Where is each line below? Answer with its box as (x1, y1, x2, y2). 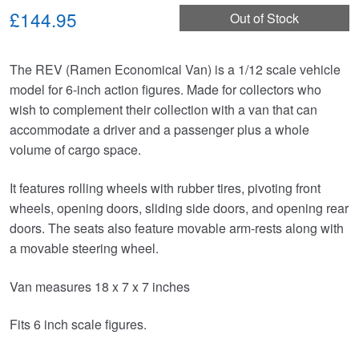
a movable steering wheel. (10, 238, 159, 257)
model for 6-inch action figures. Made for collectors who (10, 80, 321, 99)
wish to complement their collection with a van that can (10, 100, 317, 119)
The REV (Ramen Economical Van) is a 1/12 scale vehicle (10, 60, 341, 79)
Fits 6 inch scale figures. (10, 315, 147, 334)
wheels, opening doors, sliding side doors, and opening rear (10, 198, 349, 217)
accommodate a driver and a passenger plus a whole (10, 120, 309, 139)
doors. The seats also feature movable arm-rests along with (10, 218, 344, 237)
